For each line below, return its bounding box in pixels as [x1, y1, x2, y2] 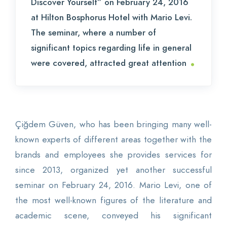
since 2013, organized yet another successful [15, 164, 212, 176]
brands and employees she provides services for [15, 148, 212, 161]
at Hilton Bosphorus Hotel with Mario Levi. [31, 11, 192, 24]
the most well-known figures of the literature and [15, 194, 212, 207]
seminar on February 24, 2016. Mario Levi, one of [15, 179, 212, 192]
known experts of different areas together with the [15, 133, 212, 146]
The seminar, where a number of [31, 26, 156, 39]
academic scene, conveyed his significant [15, 209, 212, 222]
